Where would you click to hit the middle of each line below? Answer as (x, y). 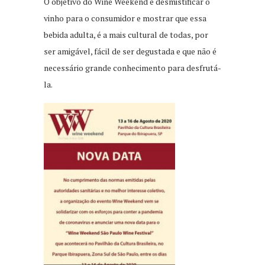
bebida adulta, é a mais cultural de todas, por (126, 35)
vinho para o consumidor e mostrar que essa (125, 18)
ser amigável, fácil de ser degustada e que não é (130, 51)
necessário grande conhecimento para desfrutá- (132, 68)
